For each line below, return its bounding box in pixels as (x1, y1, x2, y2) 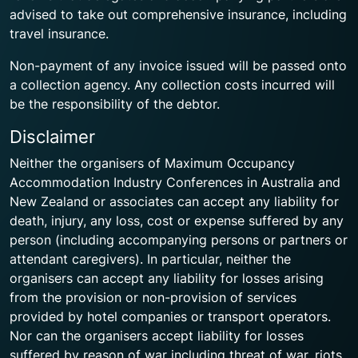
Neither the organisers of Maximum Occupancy (10, 155, 295, 171)
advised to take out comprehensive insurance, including (10, 6, 347, 22)
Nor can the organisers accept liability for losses (10, 328, 304, 344)
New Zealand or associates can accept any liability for (10, 193, 339, 209)
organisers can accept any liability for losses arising (10, 270, 324, 286)
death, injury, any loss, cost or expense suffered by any (10, 213, 344, 229)
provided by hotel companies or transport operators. (10, 308, 331, 324)
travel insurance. (10, 26, 109, 42)
